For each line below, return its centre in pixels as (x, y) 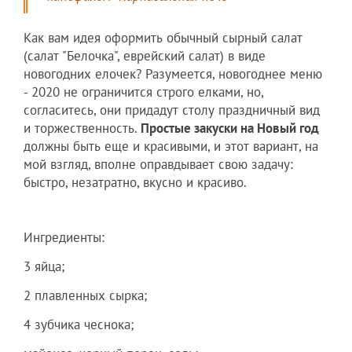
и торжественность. (82, 128)
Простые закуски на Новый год (230, 128)
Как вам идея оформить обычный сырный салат (163, 37)
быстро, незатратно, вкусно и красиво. (135, 182)
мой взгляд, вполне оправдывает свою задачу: (158, 164)
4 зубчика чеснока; (79, 324)
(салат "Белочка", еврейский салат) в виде (145, 55)
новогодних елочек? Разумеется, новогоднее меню (173, 73)
